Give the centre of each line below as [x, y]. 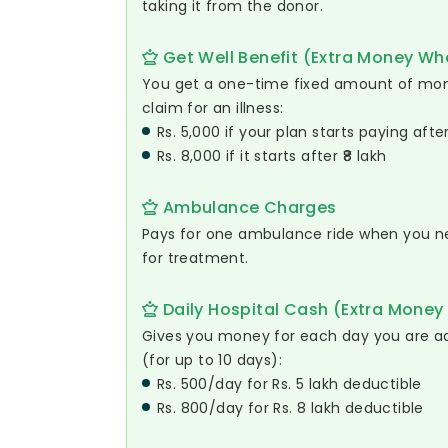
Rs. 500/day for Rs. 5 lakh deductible [289, 384]
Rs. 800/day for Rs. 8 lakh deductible [290, 408]
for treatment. [195, 258]
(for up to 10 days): [212, 360]
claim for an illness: [213, 108]
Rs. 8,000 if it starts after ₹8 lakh [272, 156]
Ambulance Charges [247, 207]
